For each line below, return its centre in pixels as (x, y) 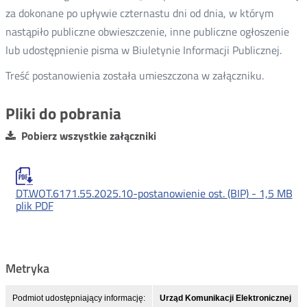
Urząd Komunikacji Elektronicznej (225, 298)
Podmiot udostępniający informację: (78, 298)
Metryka (27, 268)
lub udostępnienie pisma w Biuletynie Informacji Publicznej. (143, 50)
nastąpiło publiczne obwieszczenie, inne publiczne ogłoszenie (147, 32)
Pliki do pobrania (63, 113)
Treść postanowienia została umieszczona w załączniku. (134, 75)
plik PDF (34, 205)
